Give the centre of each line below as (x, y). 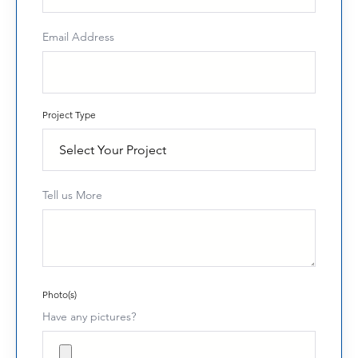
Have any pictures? (89, 317)
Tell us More (72, 196)
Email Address (78, 38)
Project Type (69, 115)
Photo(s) (60, 295)
